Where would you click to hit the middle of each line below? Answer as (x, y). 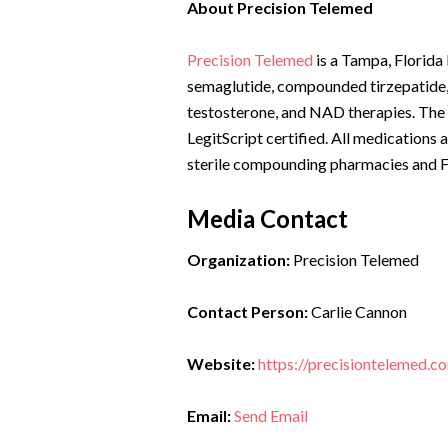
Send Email (270, 415)
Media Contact (267, 218)
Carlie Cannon (357, 311)
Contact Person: (247, 311)
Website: (220, 363)
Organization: (238, 259)
